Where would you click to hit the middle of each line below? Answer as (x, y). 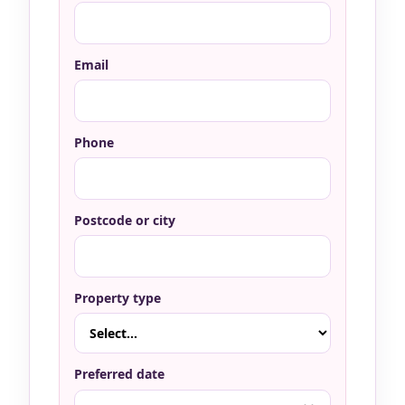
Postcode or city (125, 220)
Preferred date (119, 374)
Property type (118, 297)
